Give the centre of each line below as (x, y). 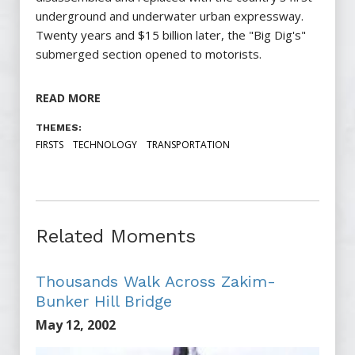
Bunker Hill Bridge (104, 302)
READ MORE (68, 98)
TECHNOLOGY (105, 145)
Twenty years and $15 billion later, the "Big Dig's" (171, 35)
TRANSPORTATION (188, 145)
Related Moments (116, 237)
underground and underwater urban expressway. (170, 16)
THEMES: (59, 128)
